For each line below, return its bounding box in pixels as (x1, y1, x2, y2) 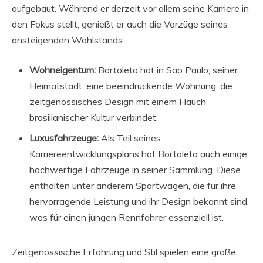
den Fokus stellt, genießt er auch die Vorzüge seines (12, 18, 228, 31)
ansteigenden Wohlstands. (12, 34, 124, 46)
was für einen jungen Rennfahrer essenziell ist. (29, 211, 224, 224)
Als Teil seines (99, 132, 161, 144)
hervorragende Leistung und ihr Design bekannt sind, (29, 195, 249, 208)
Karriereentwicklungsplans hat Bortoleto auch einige (29, 148, 247, 160)
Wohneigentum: (29, 64, 96, 76)
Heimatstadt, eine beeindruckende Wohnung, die (29, 80, 232, 92)
